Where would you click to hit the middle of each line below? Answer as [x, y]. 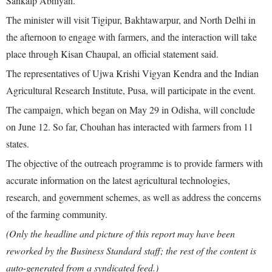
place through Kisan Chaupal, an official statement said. [112, 54]
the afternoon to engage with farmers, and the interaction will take [131, 37]
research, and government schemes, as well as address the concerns [134, 197]
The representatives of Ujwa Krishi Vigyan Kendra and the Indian [132, 73]
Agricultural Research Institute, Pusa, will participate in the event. [131, 90]
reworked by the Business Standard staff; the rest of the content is [131, 251]
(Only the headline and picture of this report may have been [121, 234]
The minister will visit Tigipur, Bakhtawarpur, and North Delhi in [131, 20]
